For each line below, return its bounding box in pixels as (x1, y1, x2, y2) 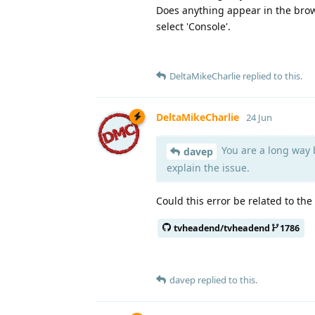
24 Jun (246, 110, 272, 124)
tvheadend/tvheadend (174, 221, 270, 234)
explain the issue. (167, 160, 250, 174)
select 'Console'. (156, 19, 231, 33)
